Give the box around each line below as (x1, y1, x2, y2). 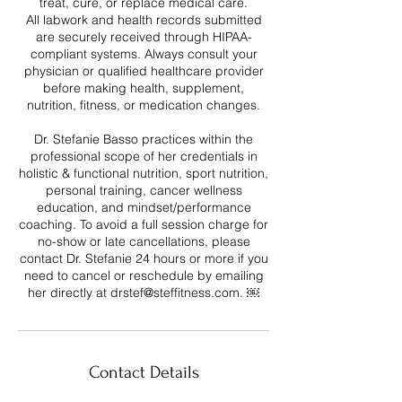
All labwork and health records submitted (25, 12, 262, 28)
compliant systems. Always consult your (30, 46, 258, 62)
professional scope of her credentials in (30, 148, 258, 164)
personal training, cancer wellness (45, 182, 242, 198)
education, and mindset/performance (36, 199, 251, 215)
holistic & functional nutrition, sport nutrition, (19, 165, 268, 181)
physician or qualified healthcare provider (23, 63, 264, 79)
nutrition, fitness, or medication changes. (27, 97, 260, 113)
